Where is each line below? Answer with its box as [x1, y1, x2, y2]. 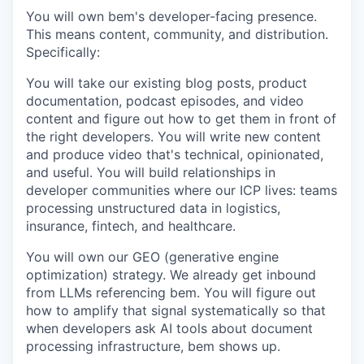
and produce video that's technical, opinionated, [26, 146, 323, 162]
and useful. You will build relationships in [26, 164, 275, 180]
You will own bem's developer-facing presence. [26, 8, 317, 24]
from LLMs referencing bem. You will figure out [26, 284, 316, 301]
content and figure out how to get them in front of [26, 110, 336, 127]
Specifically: [26, 44, 100, 60]
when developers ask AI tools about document [26, 320, 313, 336]
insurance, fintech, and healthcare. [26, 218, 236, 234]
